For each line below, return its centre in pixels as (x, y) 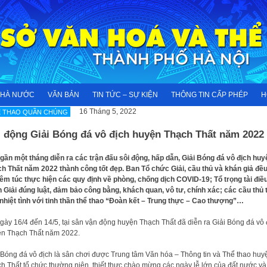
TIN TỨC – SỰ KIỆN (125, 95)
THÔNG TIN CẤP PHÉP (209, 95)
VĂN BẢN (63, 95)
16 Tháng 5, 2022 (108, 111)
